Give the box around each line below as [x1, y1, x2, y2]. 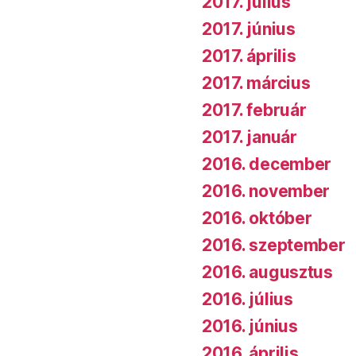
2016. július [202, 288, 293, 309]
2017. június [202, 18, 296, 39]
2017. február [202, 99, 307, 120]
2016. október [202, 207, 312, 228]
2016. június [202, 315, 298, 336]
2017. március [202, 72, 311, 93]
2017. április [202, 45, 296, 66]
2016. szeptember [202, 234, 346, 255]
